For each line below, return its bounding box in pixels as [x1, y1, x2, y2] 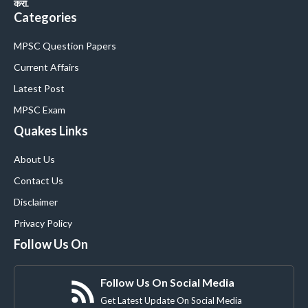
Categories [14, 10, 77, 25]
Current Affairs [14, 61, 79, 74]
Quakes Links [14, 123, 88, 139]
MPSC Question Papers [14, 40, 116, 52]
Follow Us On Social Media [100, 276, 234, 289]
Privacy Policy [14, 217, 72, 230]
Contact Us [14, 175, 63, 187]
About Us [14, 153, 55, 166]
